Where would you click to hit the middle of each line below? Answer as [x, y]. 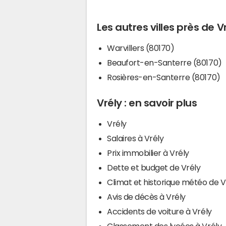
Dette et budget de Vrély [154, 167]
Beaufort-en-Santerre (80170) [164, 62]
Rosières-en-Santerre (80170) [164, 77]
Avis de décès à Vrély [146, 196]
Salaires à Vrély [135, 138]
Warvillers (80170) [141, 48]
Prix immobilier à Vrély [148, 153]
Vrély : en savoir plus [147, 103]
